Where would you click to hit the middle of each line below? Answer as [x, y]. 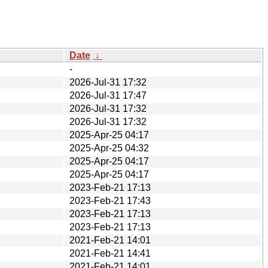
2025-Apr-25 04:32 [109, 148]
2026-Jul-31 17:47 [108, 95]
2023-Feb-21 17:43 [110, 200]
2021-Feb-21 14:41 [110, 253]
